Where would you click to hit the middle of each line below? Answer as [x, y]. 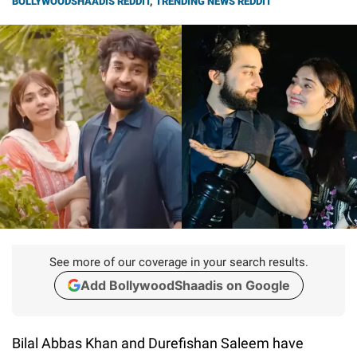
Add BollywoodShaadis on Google [185, 285]
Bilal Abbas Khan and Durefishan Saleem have [158, 343]
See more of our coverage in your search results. [178, 262]
